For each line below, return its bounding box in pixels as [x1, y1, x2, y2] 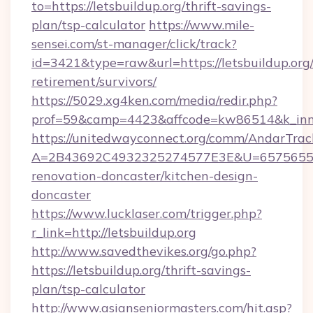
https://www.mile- [149, 17, 254, 33]
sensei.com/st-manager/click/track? [31, 36, 237, 52]
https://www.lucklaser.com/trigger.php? [31, 205, 262, 221]
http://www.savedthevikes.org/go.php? [31, 243, 256, 259]
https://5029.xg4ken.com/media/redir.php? [31, 92, 277, 108]
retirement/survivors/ [31, 73, 156, 89]
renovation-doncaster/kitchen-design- [31, 168, 258, 184]
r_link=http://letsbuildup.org [31, 224, 196, 240]
